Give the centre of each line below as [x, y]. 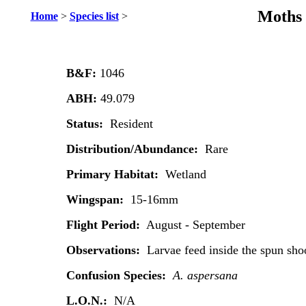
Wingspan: [98, 199]
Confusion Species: [119, 275]
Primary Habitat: [115, 174]
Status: [88, 124]
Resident [131, 124]
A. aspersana [205, 275]
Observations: [105, 250]
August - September [194, 225]
